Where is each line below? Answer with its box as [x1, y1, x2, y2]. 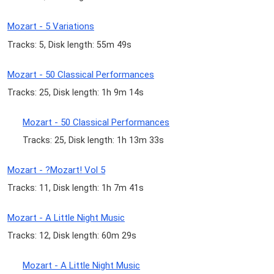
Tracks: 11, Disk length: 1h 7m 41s [7, 183, 144, 193]
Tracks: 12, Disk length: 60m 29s [7, 231, 136, 241]
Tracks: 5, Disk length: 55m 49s [7, 39, 131, 50]
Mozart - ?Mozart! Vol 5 [7, 164, 105, 176]
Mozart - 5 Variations [7, 21, 94, 32]
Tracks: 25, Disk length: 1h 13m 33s [23, 135, 165, 145]
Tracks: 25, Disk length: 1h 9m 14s [7, 87, 144, 97]
